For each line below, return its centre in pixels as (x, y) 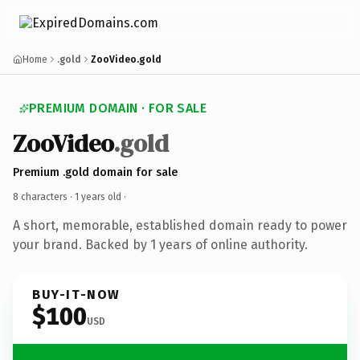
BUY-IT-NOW (76, 294)
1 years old (98, 196)
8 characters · (44, 196)
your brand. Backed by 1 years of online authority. (160, 244)
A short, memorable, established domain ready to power (180, 225)
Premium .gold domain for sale (95, 172)
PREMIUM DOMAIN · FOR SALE (118, 108)
